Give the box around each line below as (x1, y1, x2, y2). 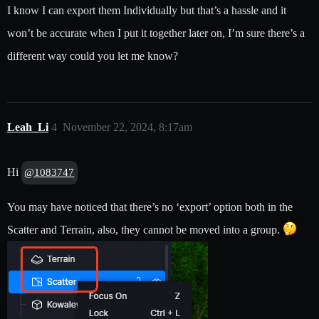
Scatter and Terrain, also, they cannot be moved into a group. (7, 224, 283, 236)
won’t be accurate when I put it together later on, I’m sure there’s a (7, 27, 305, 40)
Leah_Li (7, 121, 48, 134)
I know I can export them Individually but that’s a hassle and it (7, 4, 286, 17)
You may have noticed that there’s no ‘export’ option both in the (7, 201, 293, 214)
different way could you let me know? (7, 50, 178, 63)
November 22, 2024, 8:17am (63, 121, 192, 134)
